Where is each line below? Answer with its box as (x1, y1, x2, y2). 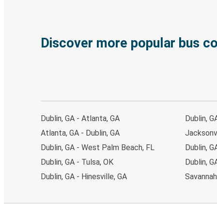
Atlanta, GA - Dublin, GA (41, 128, 120, 138)
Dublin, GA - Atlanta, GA (41, 113, 120, 123)
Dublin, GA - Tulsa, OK (41, 157, 113, 167)
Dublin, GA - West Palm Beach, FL (41, 142, 155, 152)
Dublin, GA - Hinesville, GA (41, 171, 127, 181)
